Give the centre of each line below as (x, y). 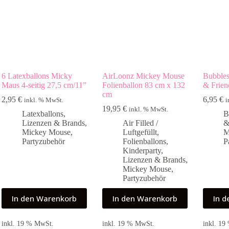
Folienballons (145, 141)
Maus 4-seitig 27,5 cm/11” (44, 85)
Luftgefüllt (140, 132)
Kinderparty (142, 150)
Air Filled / (141, 123)
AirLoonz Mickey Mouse (144, 76)
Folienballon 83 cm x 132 (144, 85)
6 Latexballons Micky (37, 76)
